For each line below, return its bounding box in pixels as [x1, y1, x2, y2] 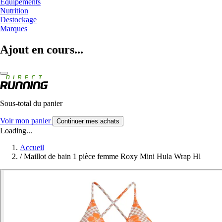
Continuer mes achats [56, 117, 119, 125]
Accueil [20, 143, 44, 152]
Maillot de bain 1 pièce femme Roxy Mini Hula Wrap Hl [24, 152, 201, 161]
